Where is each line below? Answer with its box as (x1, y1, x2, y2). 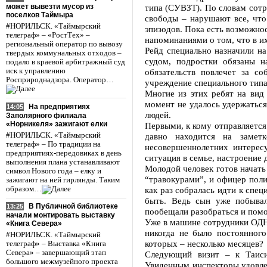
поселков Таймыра (6, 10, 73, 19)
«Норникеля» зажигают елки (6, 119, 107, 128)
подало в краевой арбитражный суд (6, 57, 125, 66)
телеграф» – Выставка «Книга (6, 240, 106, 249)
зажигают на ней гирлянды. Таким (6, 175, 120, 184)
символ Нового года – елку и (6, 166, 101, 175)
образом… (6, 184, 42, 193)
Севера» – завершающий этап (6, 249, 106, 257)
